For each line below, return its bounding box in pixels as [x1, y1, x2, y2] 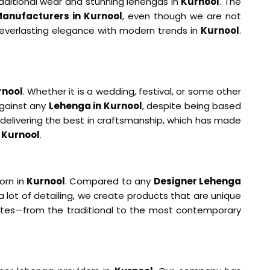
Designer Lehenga [153, 175, 242, 188]
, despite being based [142, 99, 242, 113]
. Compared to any [65, 175, 154, 188]
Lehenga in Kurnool [48, 99, 142, 113]
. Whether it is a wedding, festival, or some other [22, 85, 242, 98]
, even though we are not [122, 10, 242, 23]
